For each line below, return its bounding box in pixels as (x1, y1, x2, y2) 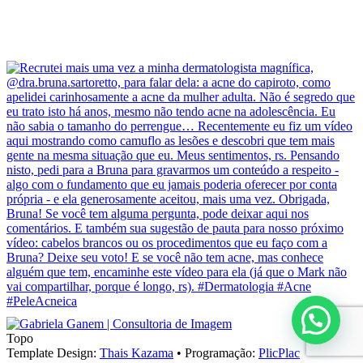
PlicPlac (258, 345, 300, 360)
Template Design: (6, 345, 100, 360)
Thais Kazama (100, 345, 173, 360)
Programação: (185, 345, 258, 360)
